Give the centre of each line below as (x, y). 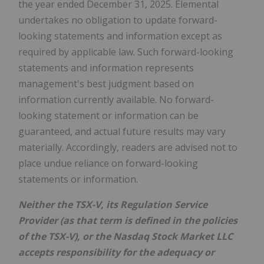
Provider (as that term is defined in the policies (128, 221)
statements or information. (78, 179)
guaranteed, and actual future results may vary (122, 132)
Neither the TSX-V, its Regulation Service (113, 205)
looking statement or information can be (108, 116)
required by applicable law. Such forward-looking (126, 52)
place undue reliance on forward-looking (108, 164)
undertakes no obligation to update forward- (118, 20)
